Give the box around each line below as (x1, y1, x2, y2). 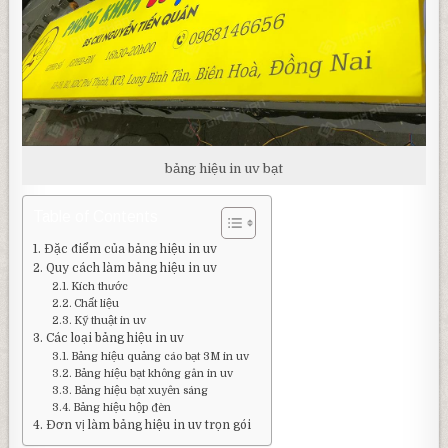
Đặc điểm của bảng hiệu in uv (43, 241, 217, 256)
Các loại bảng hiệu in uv (45, 330, 184, 345)
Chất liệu (74, 297, 120, 310)
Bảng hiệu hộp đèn (73, 401, 172, 414)
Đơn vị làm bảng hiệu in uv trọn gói (45, 417, 251, 432)
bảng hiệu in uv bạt (165, 160, 283, 176)
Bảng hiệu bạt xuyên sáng (74, 384, 209, 397)
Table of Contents (33, 208, 159, 226)
